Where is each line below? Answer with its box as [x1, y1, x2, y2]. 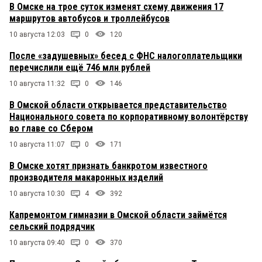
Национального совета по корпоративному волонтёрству [9, 111, 248, 123]
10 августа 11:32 [9, 80, 65, 88]
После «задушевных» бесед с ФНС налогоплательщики [9, 50, 242, 62]
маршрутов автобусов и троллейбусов [9, 13, 170, 25]
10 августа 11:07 [9, 140, 65, 149]
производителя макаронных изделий [9, 172, 163, 184]
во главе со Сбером [9, 123, 93, 135]
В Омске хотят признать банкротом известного [9, 160, 208, 172]
